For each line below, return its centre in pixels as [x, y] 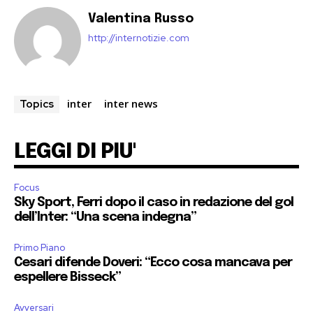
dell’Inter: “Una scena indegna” [105, 218]
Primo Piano [39, 248]
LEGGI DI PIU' [75, 152]
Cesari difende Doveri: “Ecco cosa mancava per [153, 263]
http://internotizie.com [139, 38]
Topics [37, 104]
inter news [131, 104]
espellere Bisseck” [67, 278]
